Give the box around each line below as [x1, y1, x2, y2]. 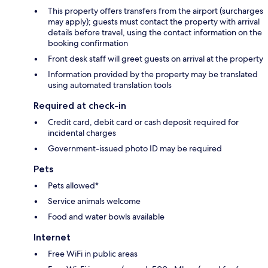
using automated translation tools [48, 79, 172, 90]
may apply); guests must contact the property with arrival [48, 16, 260, 27]
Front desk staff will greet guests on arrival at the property [48, 53, 263, 64]
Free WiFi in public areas [48, 248, 138, 259]
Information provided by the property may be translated [48, 68, 258, 80]
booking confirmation [48, 37, 128, 48]
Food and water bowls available [48, 211, 165, 222]
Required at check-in [33, 99, 126, 111]
